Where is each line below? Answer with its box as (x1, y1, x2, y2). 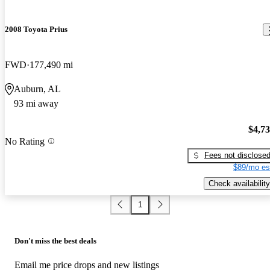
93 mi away (14, 98, 58, 109)
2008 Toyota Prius (5, 25, 67, 34)
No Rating (5, 136, 45, 146)
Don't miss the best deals (14, 236, 96, 245)
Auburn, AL (14, 84, 61, 95)
